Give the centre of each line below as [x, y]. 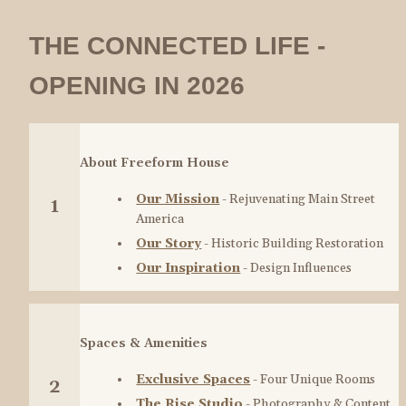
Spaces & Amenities [144, 343]
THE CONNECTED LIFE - [177, 46]
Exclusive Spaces [193, 380]
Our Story [169, 244]
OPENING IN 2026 [137, 86]
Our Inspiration [188, 268]
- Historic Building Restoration [293, 244]
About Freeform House [155, 163]
